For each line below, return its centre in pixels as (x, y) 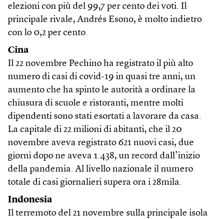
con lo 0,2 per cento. (48, 33)
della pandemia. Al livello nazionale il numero (100, 169)
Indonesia (30, 200)
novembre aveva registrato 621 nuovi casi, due (101, 143)
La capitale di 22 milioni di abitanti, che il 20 (95, 130)
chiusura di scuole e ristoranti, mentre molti (96, 103)
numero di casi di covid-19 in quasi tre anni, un (102, 77)
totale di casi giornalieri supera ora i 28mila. (95, 182)
